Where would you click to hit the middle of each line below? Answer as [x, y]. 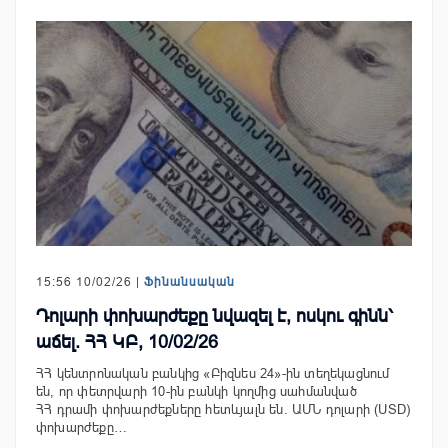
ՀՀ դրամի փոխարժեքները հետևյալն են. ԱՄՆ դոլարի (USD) [223, 410]
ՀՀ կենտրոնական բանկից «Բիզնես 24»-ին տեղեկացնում [213, 374]
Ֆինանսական [189, 282]
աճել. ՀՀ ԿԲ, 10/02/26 [127, 342]
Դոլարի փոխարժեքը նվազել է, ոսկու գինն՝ [214, 316]
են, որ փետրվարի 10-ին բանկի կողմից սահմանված [196, 392]
